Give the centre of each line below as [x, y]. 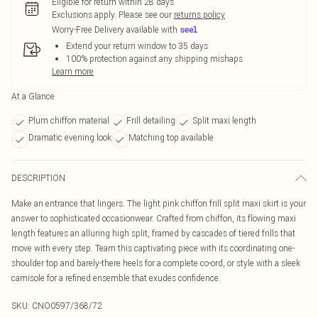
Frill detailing [151, 120]
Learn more [73, 71]
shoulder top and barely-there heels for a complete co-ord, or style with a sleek [156, 263]
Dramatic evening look [70, 137]
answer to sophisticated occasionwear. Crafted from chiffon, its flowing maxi [154, 218]
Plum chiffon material [69, 120]
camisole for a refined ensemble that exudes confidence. [116, 278]
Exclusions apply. [84, 15]
